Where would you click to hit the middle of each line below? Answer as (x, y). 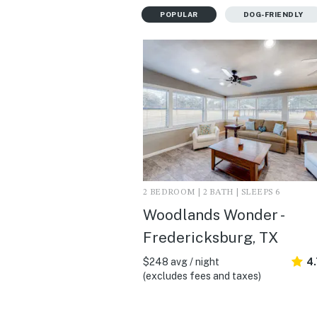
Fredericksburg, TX (211, 237)
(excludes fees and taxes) (202, 276)
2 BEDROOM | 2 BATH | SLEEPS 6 (212, 192)
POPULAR (179, 14)
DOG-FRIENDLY (273, 14)
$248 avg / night (181, 261)
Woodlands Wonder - (213, 214)
